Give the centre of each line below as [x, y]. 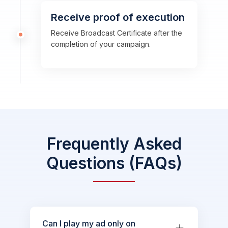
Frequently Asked [114, 144]
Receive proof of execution [118, 17]
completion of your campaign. [101, 44]
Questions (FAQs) [114, 163]
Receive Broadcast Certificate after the [117, 33]
